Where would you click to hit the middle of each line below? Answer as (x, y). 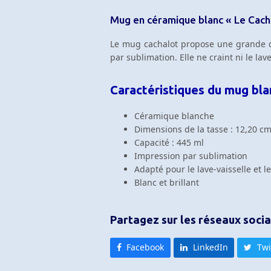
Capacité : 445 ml (169, 143)
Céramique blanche (174, 116)
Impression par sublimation (191, 156)
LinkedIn (210, 247)
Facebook (145, 247)
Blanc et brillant (167, 183)
